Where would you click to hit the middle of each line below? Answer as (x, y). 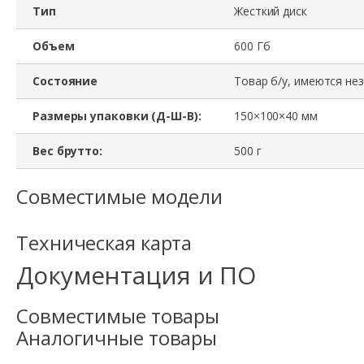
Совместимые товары (118, 315)
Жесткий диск (271, 11)
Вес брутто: (67, 150)
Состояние (65, 80)
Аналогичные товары (117, 337)
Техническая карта (104, 242)
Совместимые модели (120, 196)
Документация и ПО (136, 275)
